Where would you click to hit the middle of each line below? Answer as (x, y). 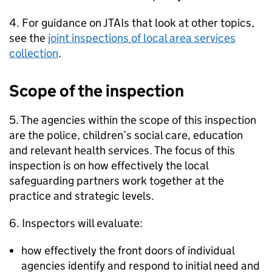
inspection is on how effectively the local (109, 165)
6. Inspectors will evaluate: (76, 223)
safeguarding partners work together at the (117, 181)
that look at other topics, (192, 23)
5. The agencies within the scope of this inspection (133, 120)
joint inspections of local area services (142, 38)
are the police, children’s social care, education (126, 135)
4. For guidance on (56, 23)
